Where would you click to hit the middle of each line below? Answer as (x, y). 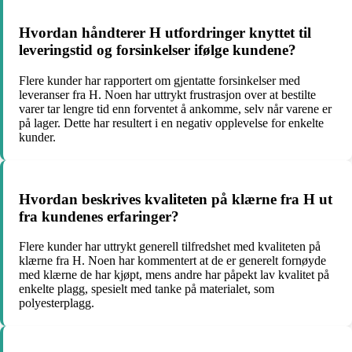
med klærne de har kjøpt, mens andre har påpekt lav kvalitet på (174, 275)
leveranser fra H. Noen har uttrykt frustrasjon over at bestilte (167, 94)
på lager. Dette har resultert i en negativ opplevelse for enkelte (171, 123)
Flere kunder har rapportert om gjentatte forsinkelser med (159, 80)
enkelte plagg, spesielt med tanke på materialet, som (147, 289)
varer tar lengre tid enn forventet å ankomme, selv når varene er (175, 108)
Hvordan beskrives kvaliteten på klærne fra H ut (176, 199)
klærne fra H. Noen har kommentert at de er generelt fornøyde (172, 261)
